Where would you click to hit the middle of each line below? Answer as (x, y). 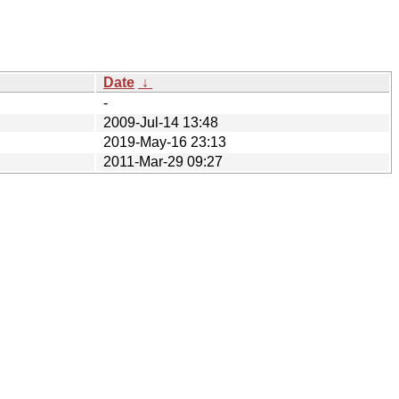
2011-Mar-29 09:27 (163, 161)
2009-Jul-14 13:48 (161, 122)
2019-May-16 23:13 (165, 142)
